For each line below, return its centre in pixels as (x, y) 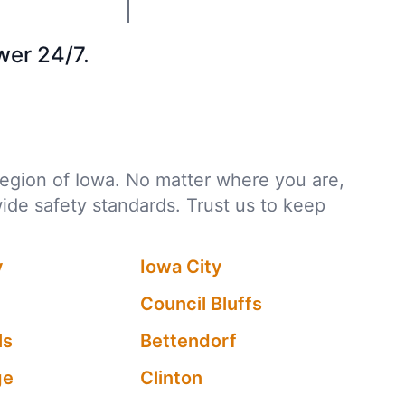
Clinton (172, 378)
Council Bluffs (202, 304)
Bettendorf (189, 341)
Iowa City (182, 267)
